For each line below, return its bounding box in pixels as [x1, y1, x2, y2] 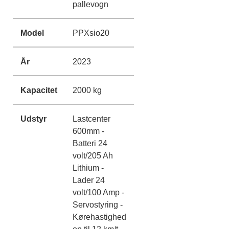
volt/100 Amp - [73, 187, 124, 197]
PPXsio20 [73, 28, 109, 37]
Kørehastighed [73, 212, 126, 221]
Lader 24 [73, 175, 105, 185]
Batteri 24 [73, 138, 107, 148]
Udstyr [20, 113, 47, 123]
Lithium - [73, 163, 104, 172]
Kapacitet [20, 85, 57, 95]
